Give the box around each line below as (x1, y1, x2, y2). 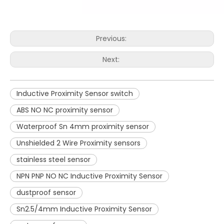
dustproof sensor (16, 187, 76, 198)
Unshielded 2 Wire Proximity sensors (16, 138, 140, 148)
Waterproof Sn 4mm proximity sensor (16, 121, 149, 132)
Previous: (95, 33, 128, 44)
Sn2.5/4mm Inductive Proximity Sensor (16, 204, 152, 214)
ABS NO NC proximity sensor (16, 105, 113, 115)
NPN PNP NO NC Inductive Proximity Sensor (16, 171, 162, 181)
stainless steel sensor (16, 154, 90, 165)
